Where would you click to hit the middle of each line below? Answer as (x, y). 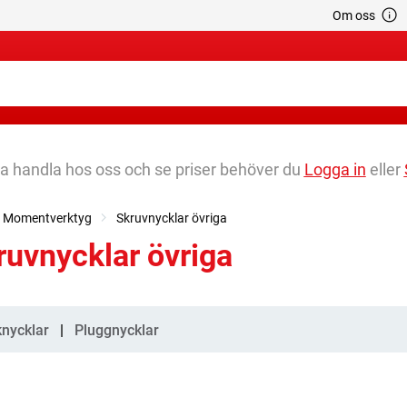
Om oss (353, 15)
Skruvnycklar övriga (172, 218)
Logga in (335, 170)
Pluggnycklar (117, 331)
